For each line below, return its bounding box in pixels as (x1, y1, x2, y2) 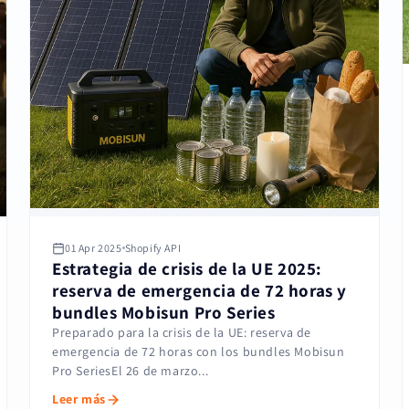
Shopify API (124, 241, 182, 256)
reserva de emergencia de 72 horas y (52, 279, 348, 302)
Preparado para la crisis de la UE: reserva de (52, 324, 312, 341)
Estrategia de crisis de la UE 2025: (52, 257, 323, 280)
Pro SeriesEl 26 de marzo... (52, 362, 209, 380)
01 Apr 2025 (65, 241, 122, 256)
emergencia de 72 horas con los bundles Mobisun (52, 343, 345, 361)
